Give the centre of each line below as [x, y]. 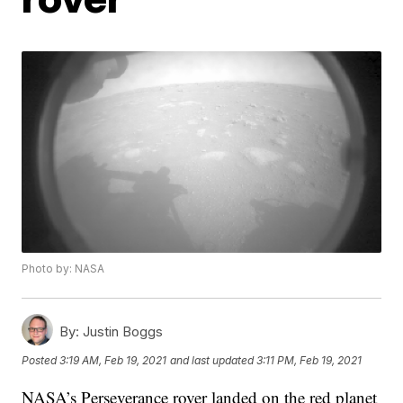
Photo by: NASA [63, 269]
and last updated [212, 360]
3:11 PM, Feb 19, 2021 [309, 360]
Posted [41, 360]
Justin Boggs [121, 332]
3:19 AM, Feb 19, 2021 [113, 360]
